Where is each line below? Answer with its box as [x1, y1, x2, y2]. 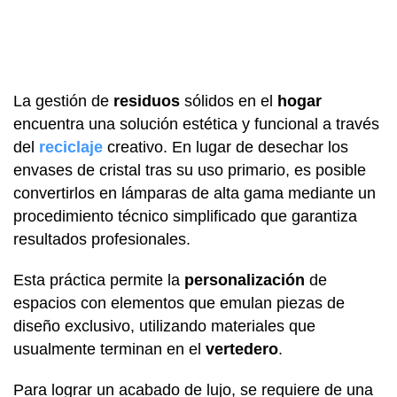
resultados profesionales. [13, 230, 191, 249]
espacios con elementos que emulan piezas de [13, 294, 345, 313]
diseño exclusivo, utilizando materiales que [13, 317, 315, 336]
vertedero [206, 340, 278, 359]
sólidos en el [184, 92, 277, 111]
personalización [184, 271, 309, 290]
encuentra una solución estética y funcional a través [13, 115, 379, 134]
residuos [113, 92, 184, 111]
